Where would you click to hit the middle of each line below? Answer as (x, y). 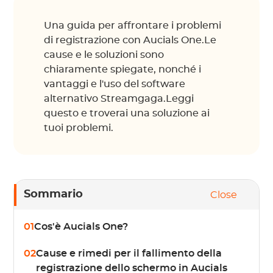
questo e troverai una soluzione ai (127, 113)
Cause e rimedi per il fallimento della (129, 253)
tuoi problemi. (79, 128)
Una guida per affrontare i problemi (133, 26)
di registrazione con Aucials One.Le (130, 40)
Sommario (54, 194)
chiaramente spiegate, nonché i (123, 69)
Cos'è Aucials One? (81, 227)
